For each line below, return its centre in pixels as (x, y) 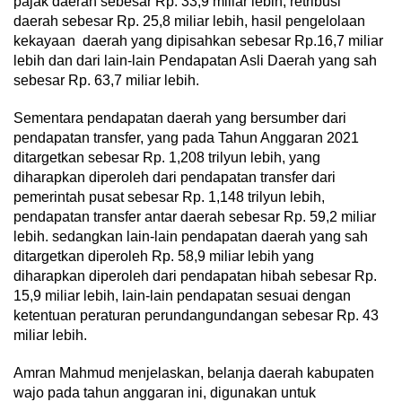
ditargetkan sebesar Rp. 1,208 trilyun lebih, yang (167, 157)
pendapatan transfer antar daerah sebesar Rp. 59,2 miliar (195, 216)
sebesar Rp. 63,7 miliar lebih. (106, 80)
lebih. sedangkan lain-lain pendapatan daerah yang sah (191, 236)
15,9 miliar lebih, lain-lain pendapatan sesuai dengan (182, 295)
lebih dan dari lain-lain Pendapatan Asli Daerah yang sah (195, 60)
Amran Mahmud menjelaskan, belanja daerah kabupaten (194, 372)
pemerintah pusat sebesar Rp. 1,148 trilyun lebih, (169, 197)
